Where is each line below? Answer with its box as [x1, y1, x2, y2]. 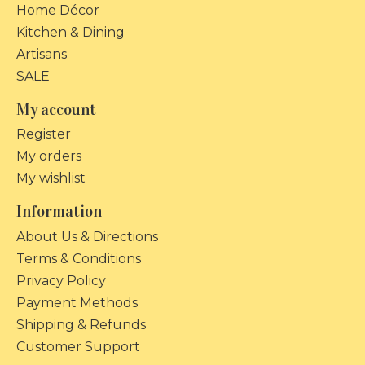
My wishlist [16, 170, 86, 187]
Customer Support [16, 338, 140, 354]
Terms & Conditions [16, 250, 141, 266]
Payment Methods [16, 294, 138, 310]
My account [16, 99, 96, 119]
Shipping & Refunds [16, 316, 146, 332]
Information [16, 202, 102, 222]
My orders [16, 148, 81, 165]
